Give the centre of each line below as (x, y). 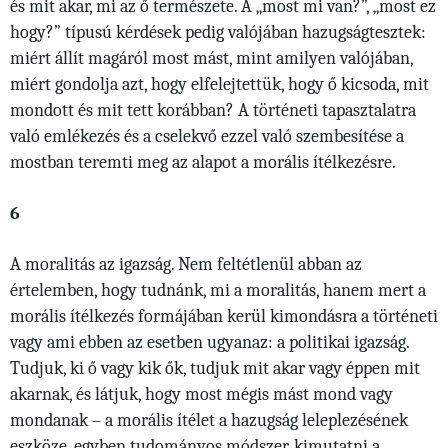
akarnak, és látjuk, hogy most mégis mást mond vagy (201, 394)
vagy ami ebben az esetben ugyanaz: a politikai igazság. (209, 342)
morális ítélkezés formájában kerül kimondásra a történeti (224, 316)
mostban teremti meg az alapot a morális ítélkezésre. (203, 162)
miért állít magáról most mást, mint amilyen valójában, (211, 58)
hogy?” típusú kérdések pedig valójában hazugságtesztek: (218, 32)
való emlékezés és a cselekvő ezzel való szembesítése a (207, 136)
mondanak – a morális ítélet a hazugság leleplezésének (209, 420)
